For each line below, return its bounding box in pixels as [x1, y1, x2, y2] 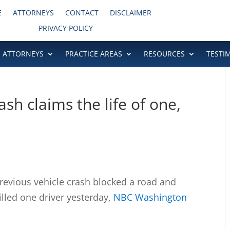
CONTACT [65, 8, 99, 17]
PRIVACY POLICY [38, 23, 93, 33]
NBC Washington [113, 191, 187, 203]
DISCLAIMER [109, 8, 151, 17]
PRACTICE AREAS [65, 49, 122, 59]
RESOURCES [143, 49, 185, 59]
